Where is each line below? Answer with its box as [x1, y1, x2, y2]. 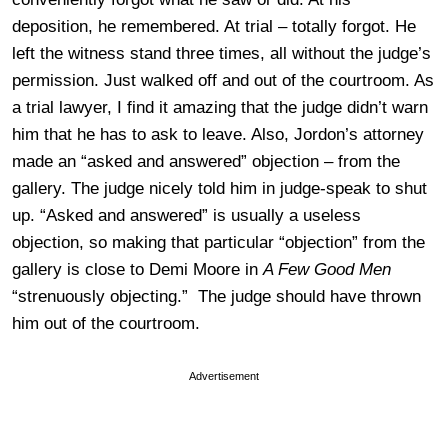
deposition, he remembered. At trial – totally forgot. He [12, 16, 416, 36]
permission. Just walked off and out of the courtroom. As [12, 70, 434, 90]
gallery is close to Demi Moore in [12, 259, 263, 279]
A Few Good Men [263, 259, 391, 279]
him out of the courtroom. [12, 313, 200, 333]
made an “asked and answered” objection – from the [12, 151, 400, 171]
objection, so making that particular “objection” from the [12, 232, 425, 252]
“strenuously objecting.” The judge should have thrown [12, 286, 421, 306]
